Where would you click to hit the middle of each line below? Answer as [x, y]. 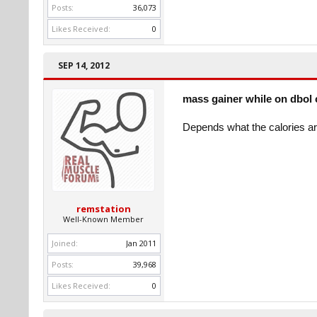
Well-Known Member [103, 219]
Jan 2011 [141, 243]
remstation [103, 209]
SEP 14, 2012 [84, 65]
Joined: [65, 243]
